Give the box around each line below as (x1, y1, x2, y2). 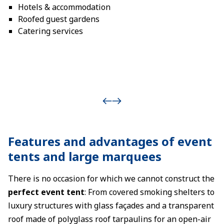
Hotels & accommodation (18, 1, 110, 12)
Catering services (18, 25, 83, 36)
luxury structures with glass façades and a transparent (8, 200, 214, 211)
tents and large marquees (8, 148, 161, 164)
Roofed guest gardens (18, 13, 99, 24)
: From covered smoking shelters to (84, 186, 214, 197)
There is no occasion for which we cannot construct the (8, 173, 214, 184)
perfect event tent (8, 186, 84, 197)
